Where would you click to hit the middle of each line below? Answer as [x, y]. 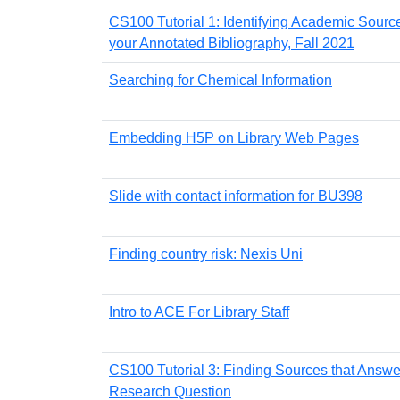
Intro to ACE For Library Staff [199, 312]
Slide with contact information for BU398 [236, 196]
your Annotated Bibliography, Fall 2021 [232, 43]
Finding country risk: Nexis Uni [206, 254]
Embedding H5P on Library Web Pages [234, 137]
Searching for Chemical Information [221, 79]
